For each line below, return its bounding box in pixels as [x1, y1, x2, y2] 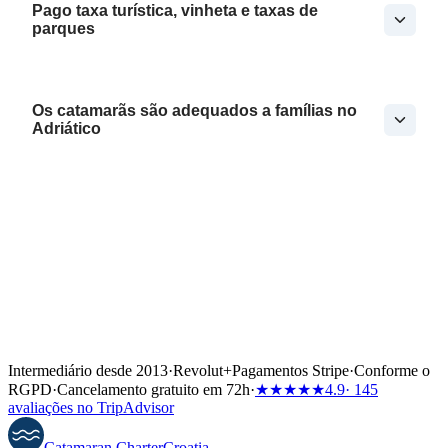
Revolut [173, 362, 223, 380]
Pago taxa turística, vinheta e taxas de [32, 2, 318, 20]
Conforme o [354, 362, 430, 380]
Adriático [32, 120, 101, 138]
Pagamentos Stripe [232, 362, 349, 380]
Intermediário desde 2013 [8, 362, 168, 380]
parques [32, 20, 95, 38]
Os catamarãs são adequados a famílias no [32, 102, 357, 120]
